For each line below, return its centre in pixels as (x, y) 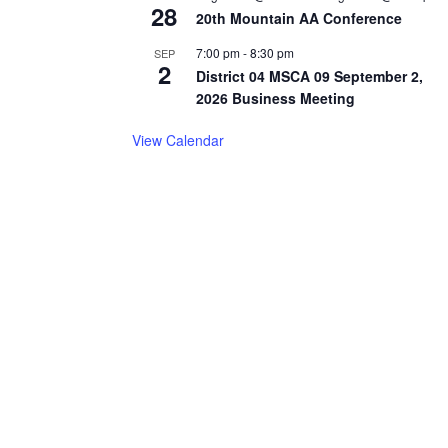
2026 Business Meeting (275, 97)
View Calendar (178, 139)
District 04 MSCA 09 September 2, (309, 75)
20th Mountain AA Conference (299, 17)
